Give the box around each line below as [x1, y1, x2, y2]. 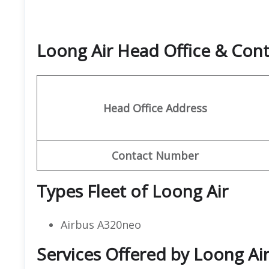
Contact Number [112, 148, 199, 163]
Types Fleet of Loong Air [37, 179, 228, 202]
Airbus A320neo [61, 217, 141, 232]
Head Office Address [103, 100, 207, 115]
